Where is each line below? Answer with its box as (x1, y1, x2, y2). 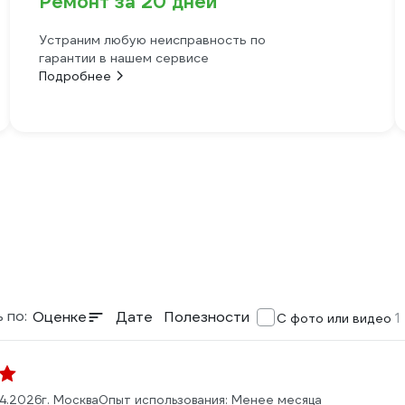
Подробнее (38, 68, 111, 84)
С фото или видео (277, 310, 395, 326)
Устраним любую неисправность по (38, 32, 266, 48)
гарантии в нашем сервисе (38, 50, 209, 66)
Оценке (33, 307, 87, 326)
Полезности (164, 307, 250, 326)
